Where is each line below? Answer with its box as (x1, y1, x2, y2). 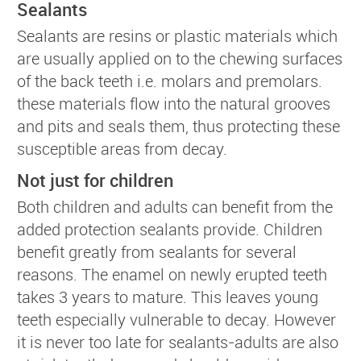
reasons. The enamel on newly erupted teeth (17, 263, 327, 285)
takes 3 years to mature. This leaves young (17, 285, 318, 308)
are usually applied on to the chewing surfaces (17, 47, 342, 69)
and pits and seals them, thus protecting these (17, 114, 340, 137)
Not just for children (17, 168, 173, 192)
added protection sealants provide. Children (17, 218, 322, 240)
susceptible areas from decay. (17, 137, 227, 160)
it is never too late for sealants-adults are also (17, 330, 338, 353)
